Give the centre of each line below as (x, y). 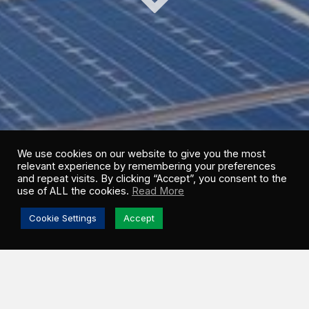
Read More (158, 191)
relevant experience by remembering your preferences (147, 166)
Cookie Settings (63, 218)
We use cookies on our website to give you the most (141, 154)
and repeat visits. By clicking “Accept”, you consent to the (152, 179)
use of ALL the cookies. (74, 191)
